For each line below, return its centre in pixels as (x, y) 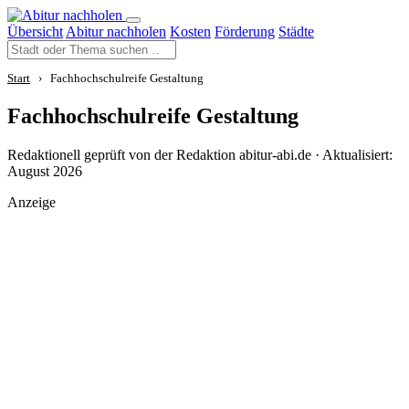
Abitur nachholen (116, 31)
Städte (296, 31)
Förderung (245, 31)
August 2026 (45, 171)
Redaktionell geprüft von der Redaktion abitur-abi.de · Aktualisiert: (200, 154)
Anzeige (31, 202)
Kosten (190, 31)
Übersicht (35, 31)
